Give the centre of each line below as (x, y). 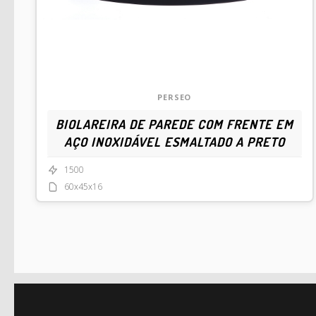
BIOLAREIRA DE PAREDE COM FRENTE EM (174, 124)
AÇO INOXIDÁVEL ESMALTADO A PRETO (174, 141)
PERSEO (175, 97)
